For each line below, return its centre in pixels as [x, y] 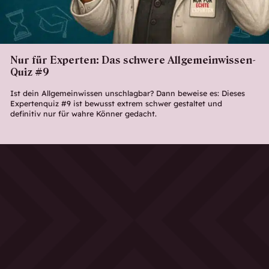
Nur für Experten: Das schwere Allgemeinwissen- [133, 60]
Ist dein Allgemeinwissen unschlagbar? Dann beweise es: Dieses [127, 93]
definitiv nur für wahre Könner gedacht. [83, 113]
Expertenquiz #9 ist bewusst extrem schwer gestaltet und [116, 103]
